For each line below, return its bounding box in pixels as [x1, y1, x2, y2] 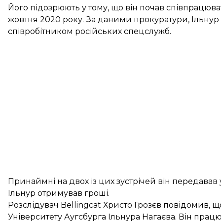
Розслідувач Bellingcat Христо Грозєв [8, 200, 163, 210]
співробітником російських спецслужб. [8, 27, 171, 36]
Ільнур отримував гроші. [8, 188, 110, 198]
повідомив [163, 200, 209, 210]
